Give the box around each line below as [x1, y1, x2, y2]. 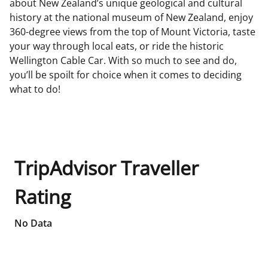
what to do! [10, 83, 60, 96]
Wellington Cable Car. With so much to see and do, [10, 54, 237, 67]
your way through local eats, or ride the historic [10, 39, 224, 53]
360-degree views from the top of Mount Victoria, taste [10, 25, 255, 38]
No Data [14, 217, 52, 230]
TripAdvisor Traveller [14, 155, 199, 181]
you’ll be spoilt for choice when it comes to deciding [10, 68, 242, 81]
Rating [14, 184, 71, 209]
